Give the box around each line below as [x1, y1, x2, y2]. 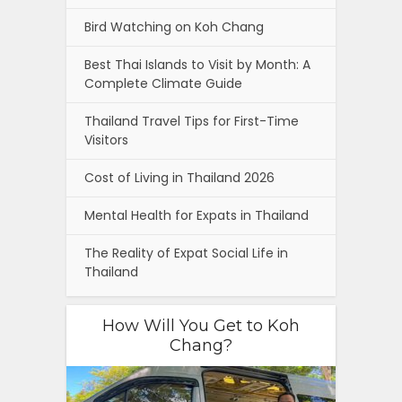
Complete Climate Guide [84, 74, 242, 93]
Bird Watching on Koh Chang [84, 18, 264, 37]
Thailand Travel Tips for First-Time [84, 112, 299, 131]
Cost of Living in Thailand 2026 [84, 169, 275, 188]
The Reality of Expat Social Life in [84, 244, 288, 263]
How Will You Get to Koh [102, 316, 300, 336]
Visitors [84, 131, 128, 150]
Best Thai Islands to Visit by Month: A [84, 56, 310, 74]
